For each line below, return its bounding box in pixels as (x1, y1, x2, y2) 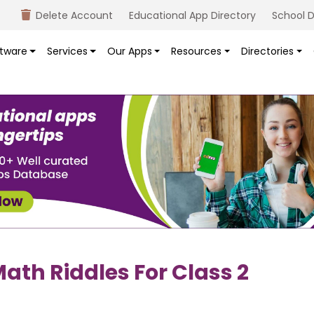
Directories (241, 44, 294, 59)
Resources (171, 44, 222, 59)
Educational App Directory (129, 8, 256, 22)
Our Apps (107, 44, 152, 59)
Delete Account (36, 8, 113, 22)
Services (46, 44, 88, 59)
